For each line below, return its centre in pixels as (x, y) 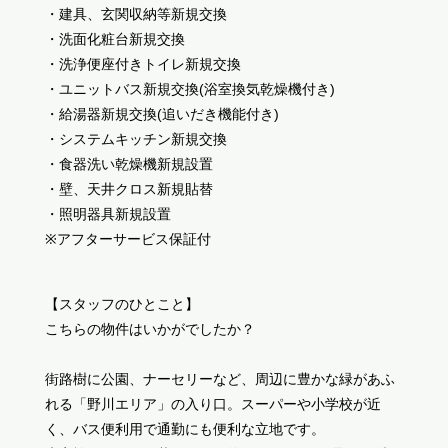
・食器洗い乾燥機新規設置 (128, 163)
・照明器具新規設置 (107, 213)
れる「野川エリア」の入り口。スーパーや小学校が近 (212, 403)
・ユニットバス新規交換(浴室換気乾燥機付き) (189, 88)
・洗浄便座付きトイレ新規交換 (142, 63)
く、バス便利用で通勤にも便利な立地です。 (184, 428)
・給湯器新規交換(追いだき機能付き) (161, 113)
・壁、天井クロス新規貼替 (128, 188)
